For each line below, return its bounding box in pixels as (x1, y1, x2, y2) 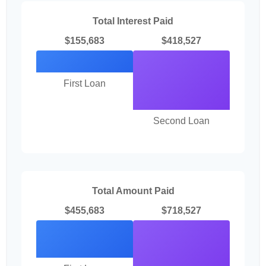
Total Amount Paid (91, 186, 175, 196)
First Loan (64, 78, 106, 89)
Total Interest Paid (93, 16, 173, 26)
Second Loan (153, 116, 210, 126)
